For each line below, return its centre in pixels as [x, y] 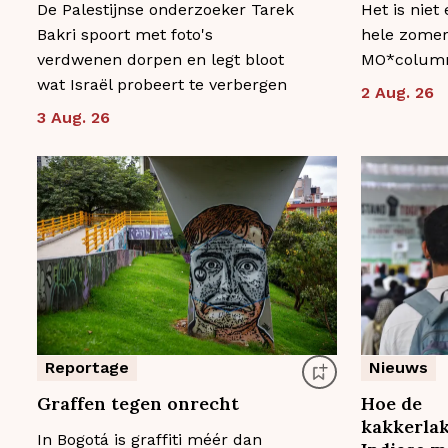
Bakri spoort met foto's [125, 34]
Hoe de [391, 404]
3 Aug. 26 [73, 117]
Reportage [87, 368]
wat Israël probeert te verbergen [162, 84]
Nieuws [398, 368]
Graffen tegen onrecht [138, 404]
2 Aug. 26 [397, 92]
